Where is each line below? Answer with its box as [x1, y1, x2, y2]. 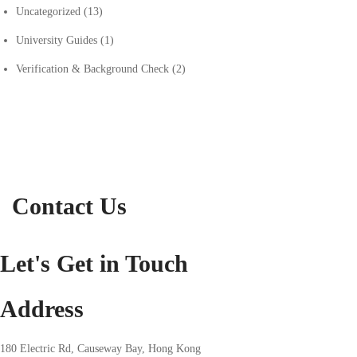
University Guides [16, 34, 100, 47]
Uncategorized [16, 6, 84, 18]
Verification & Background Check [16, 63, 172, 76]
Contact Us [12, 193, 127, 220]
